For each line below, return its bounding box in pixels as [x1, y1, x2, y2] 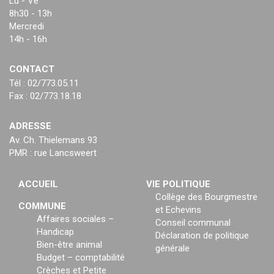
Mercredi [9, 21, 44, 32]
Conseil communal [155, 217, 231, 229]
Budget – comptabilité [37, 252, 125, 264]
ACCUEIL [18, 179, 58, 190]
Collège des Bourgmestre [155, 191, 257, 203]
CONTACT [9, 64, 54, 75]
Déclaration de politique [155, 230, 249, 242]
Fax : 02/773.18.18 [9, 91, 81, 102]
